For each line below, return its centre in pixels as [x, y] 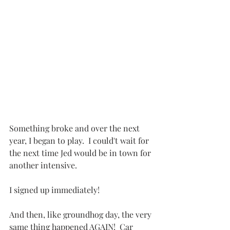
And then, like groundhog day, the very [81, 215]
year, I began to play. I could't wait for [80, 141]
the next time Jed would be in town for [81, 153]
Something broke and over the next [75, 128]
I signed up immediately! [54, 190]
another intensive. [43, 165]
